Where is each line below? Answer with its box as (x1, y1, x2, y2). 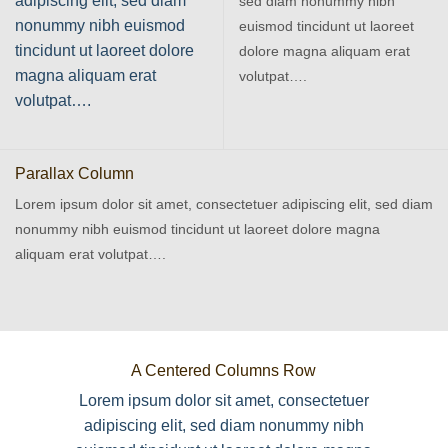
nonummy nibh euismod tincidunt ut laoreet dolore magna (15, 220, 380, 237)
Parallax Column (15, 164, 134, 182)
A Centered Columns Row (131, 362, 317, 380)
